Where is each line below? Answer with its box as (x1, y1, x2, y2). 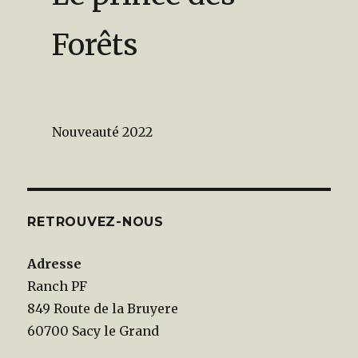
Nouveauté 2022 (51, 123, 153, 140)
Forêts (51, 26, 137, 63)
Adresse (27, 255, 82, 272)
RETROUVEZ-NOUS (27, 213, 164, 229)
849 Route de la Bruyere (27, 300, 179, 316)
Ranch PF (27, 277, 88, 294)
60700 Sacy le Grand (27, 322, 160, 339)
